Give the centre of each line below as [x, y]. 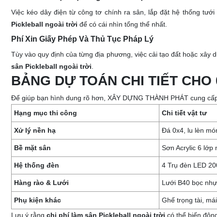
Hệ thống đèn [36, 165]
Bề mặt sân [32, 148]
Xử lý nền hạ [35, 130]
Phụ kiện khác [37, 200]
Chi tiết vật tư [184, 113]
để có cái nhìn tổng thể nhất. [122, 24]
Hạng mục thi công [45, 113]
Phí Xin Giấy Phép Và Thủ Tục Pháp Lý [82, 39]
